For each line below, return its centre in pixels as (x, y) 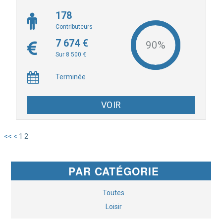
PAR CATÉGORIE (113, 171)
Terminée (71, 77)
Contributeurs (74, 27)
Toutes (113, 193)
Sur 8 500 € (71, 55)
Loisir (113, 207)
